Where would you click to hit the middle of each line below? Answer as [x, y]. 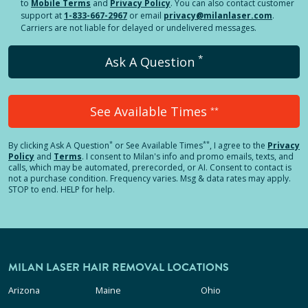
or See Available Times [158, 145]
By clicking [29, 145]
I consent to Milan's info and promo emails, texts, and [190, 156]
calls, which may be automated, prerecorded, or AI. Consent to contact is [150, 167]
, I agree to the [238, 145]
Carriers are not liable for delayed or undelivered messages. [139, 28]
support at [41, 15]
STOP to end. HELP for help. [62, 189]
